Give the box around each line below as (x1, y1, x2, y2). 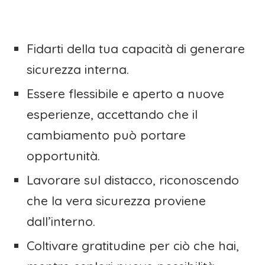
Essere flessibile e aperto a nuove (27, 86, 224, 102)
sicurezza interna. (27, 62, 129, 77)
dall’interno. (27, 214, 95, 230)
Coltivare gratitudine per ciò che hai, (27, 238, 239, 254)
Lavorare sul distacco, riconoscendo (27, 172, 239, 188)
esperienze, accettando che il (27, 106, 198, 122)
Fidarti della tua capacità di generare (27, 41, 245, 57)
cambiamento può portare (27, 127, 186, 143)
